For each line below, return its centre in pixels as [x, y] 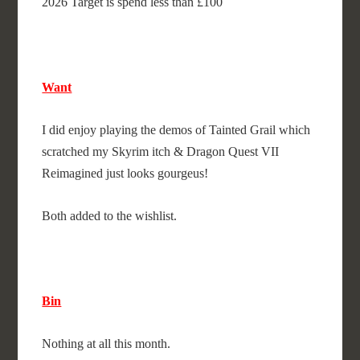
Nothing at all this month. [106, 344]
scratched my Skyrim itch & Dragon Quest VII [161, 151]
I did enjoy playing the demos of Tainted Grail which [176, 130]
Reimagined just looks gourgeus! [125, 173]
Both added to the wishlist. [111, 216]
